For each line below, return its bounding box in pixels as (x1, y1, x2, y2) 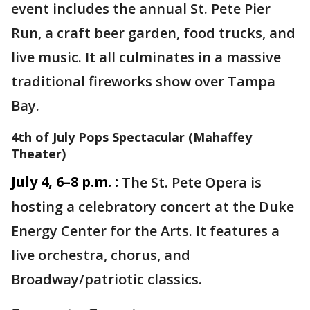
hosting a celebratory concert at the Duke (11, 197, 294, 216)
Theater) (11, 145, 66, 162)
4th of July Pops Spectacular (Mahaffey (11, 129, 252, 145)
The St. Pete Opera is (122, 173, 262, 192)
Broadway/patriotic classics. (11, 270, 206, 289)
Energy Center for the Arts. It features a (11, 221, 280, 240)
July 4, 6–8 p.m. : (11, 172, 118, 191)
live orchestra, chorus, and (11, 246, 190, 264)
